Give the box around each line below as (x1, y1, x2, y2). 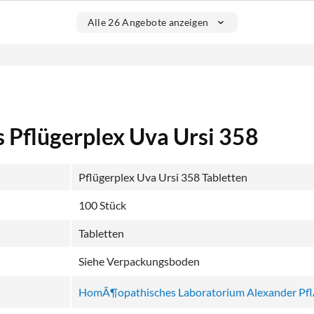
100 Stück (78, 198, 126, 212)
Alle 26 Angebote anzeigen (87, 16, 209, 29)
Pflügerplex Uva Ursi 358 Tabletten (78, 170, 247, 184)
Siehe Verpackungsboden (78, 254, 200, 268)
